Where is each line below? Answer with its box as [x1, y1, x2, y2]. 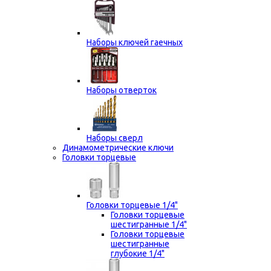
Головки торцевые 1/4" [87, 200, 178, 210]
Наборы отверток [87, 85, 157, 95]
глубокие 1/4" [111, 249, 165, 258]
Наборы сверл [87, 133, 143, 143]
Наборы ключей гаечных [87, 38, 183, 47]
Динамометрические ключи [62, 143, 174, 152]
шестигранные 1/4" [111, 220, 187, 229]
